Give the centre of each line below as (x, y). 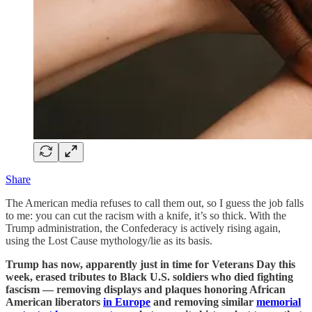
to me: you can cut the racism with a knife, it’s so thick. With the (146, 215)
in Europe (127, 302)
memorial (279, 302)
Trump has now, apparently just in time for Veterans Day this (150, 264)
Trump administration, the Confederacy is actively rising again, (143, 228)
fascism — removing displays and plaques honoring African (146, 289)
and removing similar (203, 302)
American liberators (54, 302)
